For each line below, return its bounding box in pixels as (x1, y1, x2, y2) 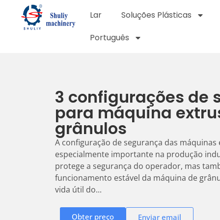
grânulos (55, 117, 127, 139)
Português (89, 32, 129, 43)
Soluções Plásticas (121, 9, 192, 21)
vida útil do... (55, 184, 102, 195)
